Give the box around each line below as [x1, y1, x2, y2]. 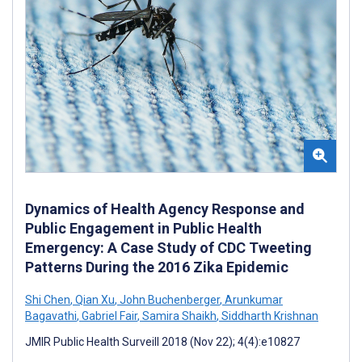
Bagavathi [25, 309, 77, 322]
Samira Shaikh [140, 309, 217, 322]
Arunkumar [222, 293, 283, 306]
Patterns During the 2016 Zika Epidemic [25, 258, 288, 276]
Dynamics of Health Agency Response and [25, 200, 305, 217]
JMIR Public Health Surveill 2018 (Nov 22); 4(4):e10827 [25, 335, 300, 348]
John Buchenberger [117, 293, 220, 306]
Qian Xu [73, 293, 115, 306]
